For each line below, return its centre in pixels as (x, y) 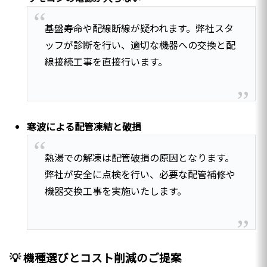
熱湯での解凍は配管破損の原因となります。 (139, 157)
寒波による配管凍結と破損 (84, 127)
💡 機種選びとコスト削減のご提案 (96, 257)
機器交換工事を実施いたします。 (115, 190)
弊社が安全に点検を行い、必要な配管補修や (140, 174)
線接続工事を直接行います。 (106, 62)
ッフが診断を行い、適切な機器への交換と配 (140, 45)
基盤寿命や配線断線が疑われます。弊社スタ (139, 28)
